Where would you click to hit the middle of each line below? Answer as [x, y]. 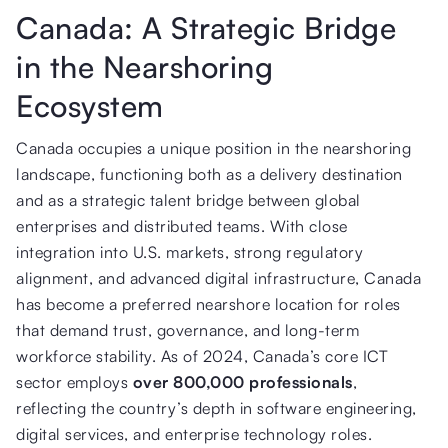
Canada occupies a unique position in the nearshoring [213, 147]
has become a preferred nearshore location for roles [208, 303]
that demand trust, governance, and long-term [187, 329]
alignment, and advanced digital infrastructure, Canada [218, 277]
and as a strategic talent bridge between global [188, 199]
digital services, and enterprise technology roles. [194, 433]
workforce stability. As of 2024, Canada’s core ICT [202, 355]
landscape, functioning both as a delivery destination [209, 173]
